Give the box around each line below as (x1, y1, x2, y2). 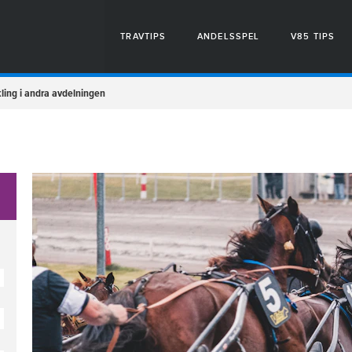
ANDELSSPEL (197, 31, 260, 42)
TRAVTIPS (120, 31, 167, 42)
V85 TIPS (291, 31, 335, 42)
